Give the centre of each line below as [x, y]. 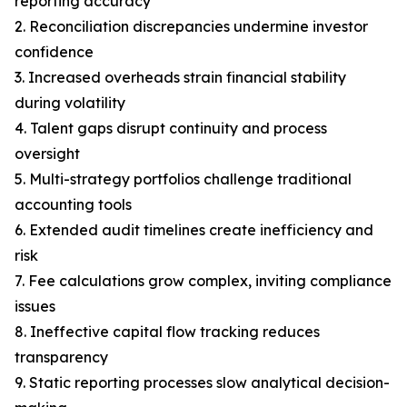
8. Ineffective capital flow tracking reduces [167, 332]
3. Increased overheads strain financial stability [180, 78]
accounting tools [73, 205]
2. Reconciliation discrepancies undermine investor [191, 27]
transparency [61, 357]
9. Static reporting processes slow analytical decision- [202, 383]
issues [35, 307]
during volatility [70, 103]
